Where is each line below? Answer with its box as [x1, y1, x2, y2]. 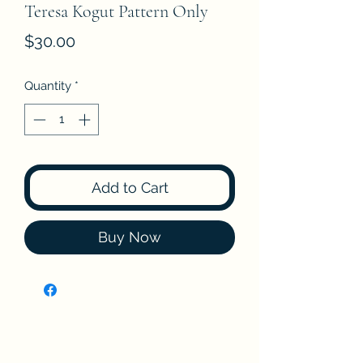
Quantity [24, 79, 71, 93]
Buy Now [98, 228, 161, 246]
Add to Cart [91, 178, 169, 196]
